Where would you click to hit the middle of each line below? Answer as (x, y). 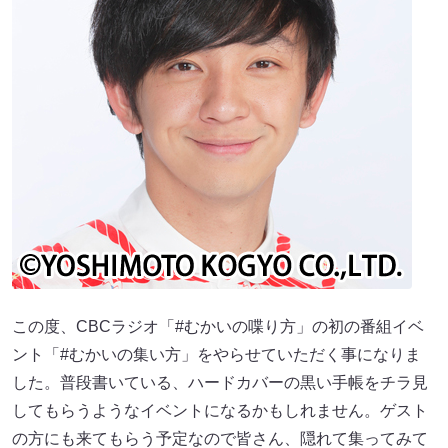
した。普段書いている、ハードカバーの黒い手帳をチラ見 (220, 383)
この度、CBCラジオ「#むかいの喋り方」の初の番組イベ (218, 327)
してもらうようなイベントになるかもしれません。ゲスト (220, 411)
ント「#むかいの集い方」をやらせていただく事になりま (216, 355)
